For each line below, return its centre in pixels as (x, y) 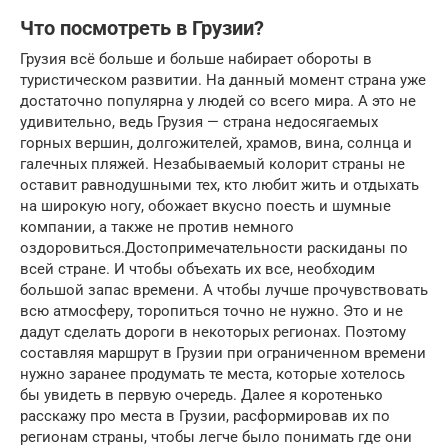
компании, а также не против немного (157, 226)
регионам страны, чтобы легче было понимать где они (216, 436)
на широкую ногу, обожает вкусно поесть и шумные (205, 205)
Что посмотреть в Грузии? (142, 28)
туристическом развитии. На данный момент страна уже (223, 79)
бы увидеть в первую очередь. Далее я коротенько (201, 394)
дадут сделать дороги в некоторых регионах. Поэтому (213, 331)
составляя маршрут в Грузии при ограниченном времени (223, 352)
